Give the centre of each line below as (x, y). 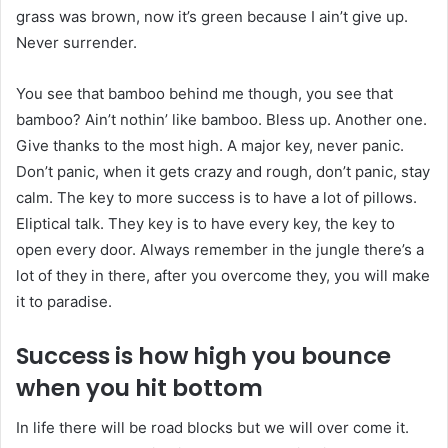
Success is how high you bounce (203, 355)
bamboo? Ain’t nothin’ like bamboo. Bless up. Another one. (221, 119)
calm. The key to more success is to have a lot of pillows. (216, 197)
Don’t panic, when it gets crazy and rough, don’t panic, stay (223, 171)
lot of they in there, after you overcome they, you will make (223, 275)
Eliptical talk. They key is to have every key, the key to (205, 223)
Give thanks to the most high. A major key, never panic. (210, 145)
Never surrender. (76, 42)
